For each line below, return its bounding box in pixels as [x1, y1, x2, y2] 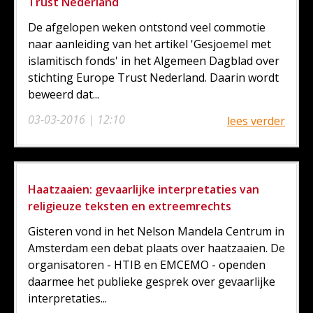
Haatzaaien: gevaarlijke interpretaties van [28, 181, 259, 197]
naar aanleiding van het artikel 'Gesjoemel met [28, 36, 271, 52]
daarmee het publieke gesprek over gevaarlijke [28, 273, 275, 289]
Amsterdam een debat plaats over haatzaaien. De [28, 240, 285, 256]
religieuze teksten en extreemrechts [28, 198, 231, 214]
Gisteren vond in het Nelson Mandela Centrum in [28, 223, 284, 239]
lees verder [227, 112, 285, 129]
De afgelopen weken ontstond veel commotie [28, 19, 265, 35]
